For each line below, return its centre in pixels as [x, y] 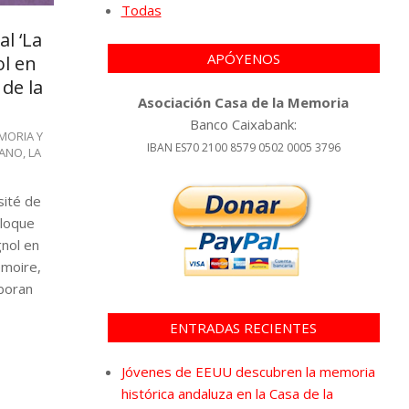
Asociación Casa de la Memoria [244, 102]
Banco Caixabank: [244, 124]
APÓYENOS [243, 58]
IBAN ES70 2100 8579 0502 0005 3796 [243, 147]
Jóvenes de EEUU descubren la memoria [248, 371]
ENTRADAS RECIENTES [244, 327]
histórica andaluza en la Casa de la [227, 393]
